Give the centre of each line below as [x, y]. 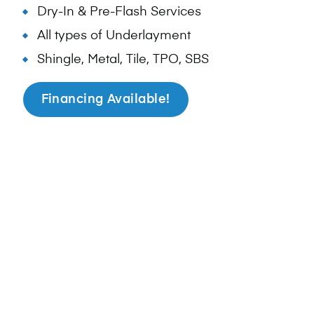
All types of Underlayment [114, 36]
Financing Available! [105, 100]
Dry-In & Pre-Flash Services [119, 12]
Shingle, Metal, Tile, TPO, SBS [123, 60]
